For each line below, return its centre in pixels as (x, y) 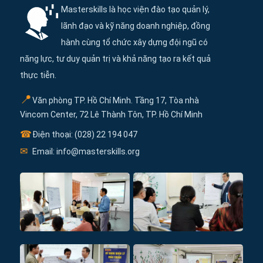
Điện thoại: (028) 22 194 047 (84, 135)
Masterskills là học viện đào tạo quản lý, (135, 10)
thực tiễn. (38, 75)
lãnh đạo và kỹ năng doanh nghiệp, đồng (136, 26)
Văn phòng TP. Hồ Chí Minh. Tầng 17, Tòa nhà (115, 101)
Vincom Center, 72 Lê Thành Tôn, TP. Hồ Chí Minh (111, 115)
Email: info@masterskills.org (85, 152)
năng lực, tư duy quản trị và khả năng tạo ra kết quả (115, 59)
